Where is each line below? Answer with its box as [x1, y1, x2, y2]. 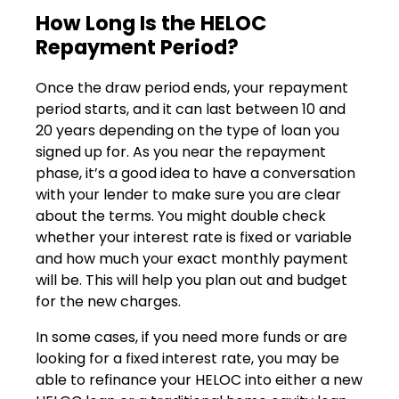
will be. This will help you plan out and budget [36, 269, 347, 290]
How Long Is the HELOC [36, 9, 266, 38]
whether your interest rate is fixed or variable [36, 226, 352, 248]
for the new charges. [36, 290, 181, 312]
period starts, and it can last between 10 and [36, 98, 346, 119]
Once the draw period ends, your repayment [36, 77, 348, 98]
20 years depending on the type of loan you [36, 119, 339, 141]
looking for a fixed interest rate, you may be [36, 347, 339, 369]
